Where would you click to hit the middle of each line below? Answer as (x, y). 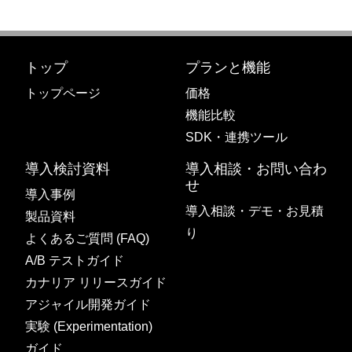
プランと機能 (228, 68)
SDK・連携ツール (236, 137)
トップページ (63, 93)
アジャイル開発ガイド (88, 304)
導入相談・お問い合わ (256, 169)
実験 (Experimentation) (89, 326)
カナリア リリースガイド (96, 282)
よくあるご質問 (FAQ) (87, 238)
